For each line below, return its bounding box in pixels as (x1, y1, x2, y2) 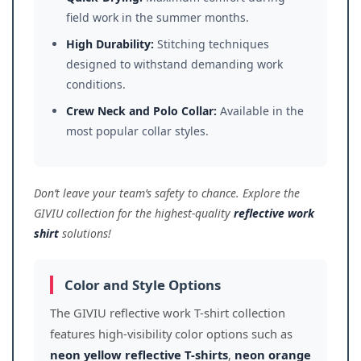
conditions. (66, 77, 126, 92)
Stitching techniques (154, 36, 269, 52)
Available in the (217, 103, 304, 118)
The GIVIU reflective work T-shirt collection (50, 305, 285, 321)
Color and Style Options (64, 276, 221, 294)
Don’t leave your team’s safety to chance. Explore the (34, 185, 300, 201)
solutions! (59, 226, 111, 241)
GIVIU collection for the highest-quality (34, 205, 234, 221)
